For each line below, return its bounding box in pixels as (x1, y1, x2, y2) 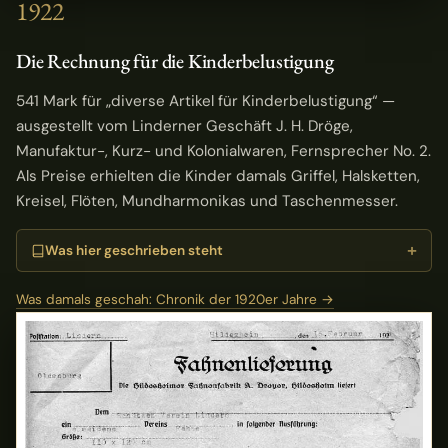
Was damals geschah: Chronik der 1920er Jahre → (16, 291, 334, 309)
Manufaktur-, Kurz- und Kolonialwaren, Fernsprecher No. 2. (16, 140, 431, 161)
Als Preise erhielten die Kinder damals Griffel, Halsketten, (16, 165, 420, 186)
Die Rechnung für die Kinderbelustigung (16, 48, 334, 75)
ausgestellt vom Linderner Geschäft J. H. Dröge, (16, 115, 353, 136)
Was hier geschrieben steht (45, 241, 224, 259)
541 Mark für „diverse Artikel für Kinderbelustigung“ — (16, 90, 395, 111)
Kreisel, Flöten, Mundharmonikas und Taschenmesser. (16, 190, 398, 211)
